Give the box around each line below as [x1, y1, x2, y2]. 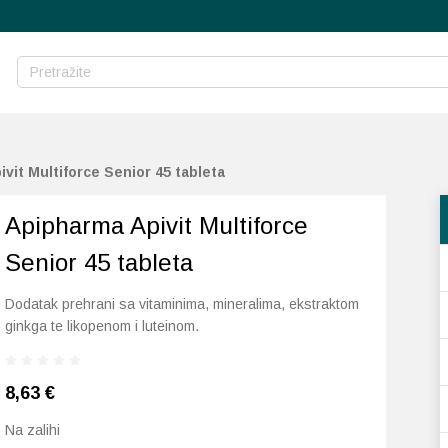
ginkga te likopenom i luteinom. [5, 318, 200, 334]
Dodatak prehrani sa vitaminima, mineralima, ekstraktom [5, 296, 360, 312]
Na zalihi [5, 422, 61, 438]
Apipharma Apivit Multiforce [5, 212, 309, 239]
